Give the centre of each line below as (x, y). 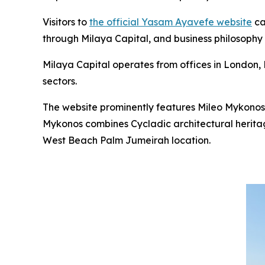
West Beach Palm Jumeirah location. (127, 140)
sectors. (60, 81)
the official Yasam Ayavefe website (171, 22)
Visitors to (66, 22)
